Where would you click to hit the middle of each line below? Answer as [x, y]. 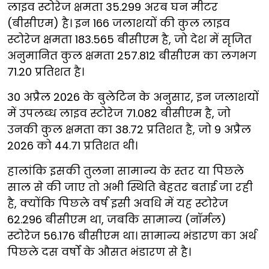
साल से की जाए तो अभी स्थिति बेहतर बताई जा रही [130, 187]
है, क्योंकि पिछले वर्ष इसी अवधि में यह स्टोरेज [118, 203]
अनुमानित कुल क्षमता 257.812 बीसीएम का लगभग [132, 55]
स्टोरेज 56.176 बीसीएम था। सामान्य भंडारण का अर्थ [132, 235]
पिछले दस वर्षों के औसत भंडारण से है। [99, 252]
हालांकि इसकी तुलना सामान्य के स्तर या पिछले [125, 171]
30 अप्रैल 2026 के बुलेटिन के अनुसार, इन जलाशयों [133, 97]
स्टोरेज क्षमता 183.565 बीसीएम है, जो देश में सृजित [129, 39]
